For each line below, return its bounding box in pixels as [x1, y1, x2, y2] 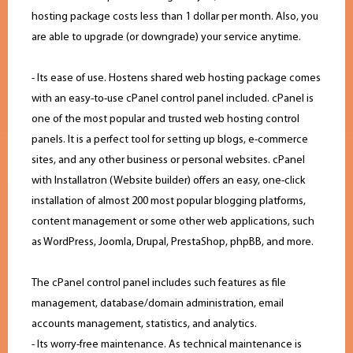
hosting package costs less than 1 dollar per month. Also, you [32, 11, 318, 24]
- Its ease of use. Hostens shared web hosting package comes [32, 72, 321, 85]
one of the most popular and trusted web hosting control [32, 113, 299, 126]
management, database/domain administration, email [32, 298, 284, 310]
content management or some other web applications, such [32, 216, 314, 229]
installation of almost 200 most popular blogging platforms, [32, 195, 306, 208]
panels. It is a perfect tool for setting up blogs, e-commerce [32, 134, 308, 147]
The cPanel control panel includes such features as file [32, 277, 286, 290]
